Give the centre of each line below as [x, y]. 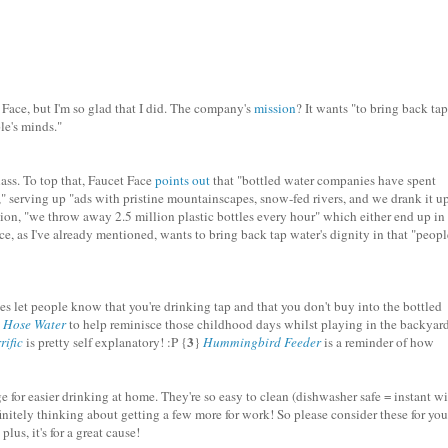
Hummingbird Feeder [262, 342]
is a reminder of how [377, 342]
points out [182, 180]
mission [275, 108]
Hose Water [34, 324]
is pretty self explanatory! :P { [105, 342]
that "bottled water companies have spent [323, 180]
